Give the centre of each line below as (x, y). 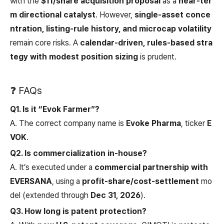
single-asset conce (172, 15)
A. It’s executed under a (52, 167)
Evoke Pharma (153, 123)
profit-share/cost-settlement (140, 181)
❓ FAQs (26, 90)
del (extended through (50, 195)
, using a (67, 181)
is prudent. (157, 57)
